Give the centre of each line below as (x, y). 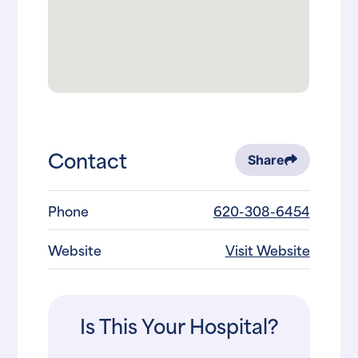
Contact (88, 160)
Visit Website (267, 250)
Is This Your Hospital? (179, 325)
